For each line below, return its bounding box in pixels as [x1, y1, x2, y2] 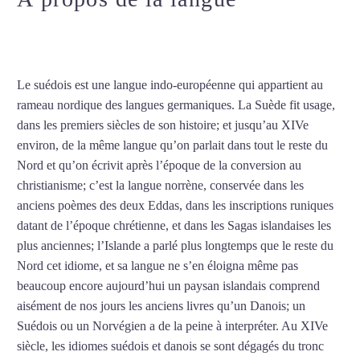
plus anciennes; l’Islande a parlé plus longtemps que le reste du [17, 239, 333, 253]
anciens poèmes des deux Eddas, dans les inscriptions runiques [17, 198, 333, 213]
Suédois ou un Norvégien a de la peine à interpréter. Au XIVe [17, 319, 328, 333]
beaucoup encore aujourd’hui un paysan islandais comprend [17, 279, 320, 293]
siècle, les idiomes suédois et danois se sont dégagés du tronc [17, 339, 324, 354]
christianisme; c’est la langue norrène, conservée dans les [17, 178, 304, 193]
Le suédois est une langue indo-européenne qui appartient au [17, 78, 323, 92]
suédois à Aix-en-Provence [17, 19, 284, 45]
